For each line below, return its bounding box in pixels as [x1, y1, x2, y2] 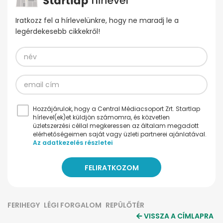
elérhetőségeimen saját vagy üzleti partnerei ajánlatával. [33, 130, 207, 139]
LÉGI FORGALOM [44, 200, 102, 211]
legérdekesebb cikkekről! [15, 26, 100, 37]
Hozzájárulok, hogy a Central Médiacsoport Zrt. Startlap [33, 105, 200, 113]
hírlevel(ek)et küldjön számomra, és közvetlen [33, 113, 170, 122]
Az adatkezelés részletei [33, 138, 112, 147]
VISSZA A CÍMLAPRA [144, 211, 214, 222]
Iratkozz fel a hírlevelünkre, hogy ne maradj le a [15, 15, 179, 26]
